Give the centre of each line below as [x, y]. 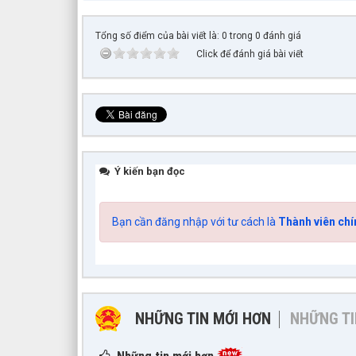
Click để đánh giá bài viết [250, 54]
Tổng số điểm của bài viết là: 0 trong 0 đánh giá [198, 36]
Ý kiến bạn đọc [149, 172]
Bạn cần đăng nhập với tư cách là [195, 222]
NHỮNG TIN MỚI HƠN [203, 319]
